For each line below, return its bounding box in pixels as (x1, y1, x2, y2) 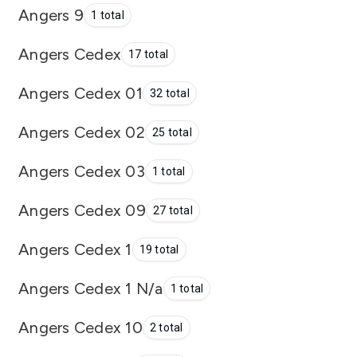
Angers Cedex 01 (18, 83, 143, 103)
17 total (128, 48, 168, 61)
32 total (149, 87, 190, 100)
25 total (151, 126, 192, 139)
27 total (152, 204, 193, 217)
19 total (139, 243, 179, 256)
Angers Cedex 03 (18, 161, 145, 181)
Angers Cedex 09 (18, 200, 146, 220)
